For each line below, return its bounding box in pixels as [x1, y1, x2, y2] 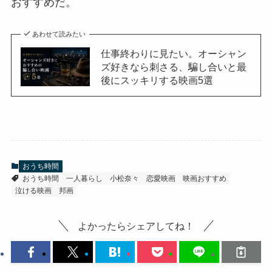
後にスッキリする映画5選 [100, 74, 213, 86]
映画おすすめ [182, 174, 226, 183]
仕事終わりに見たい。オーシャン [100, 47, 246, 59]
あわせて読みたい [32, 30, 86, 38]
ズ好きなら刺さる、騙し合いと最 [100, 61, 246, 72]
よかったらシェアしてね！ [78, 220, 194, 232]
